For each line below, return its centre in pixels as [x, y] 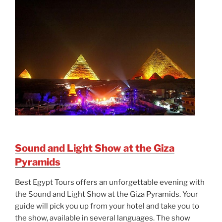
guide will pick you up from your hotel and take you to [107, 206]
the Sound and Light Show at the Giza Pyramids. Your [107, 194]
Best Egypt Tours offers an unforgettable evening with [110, 183]
